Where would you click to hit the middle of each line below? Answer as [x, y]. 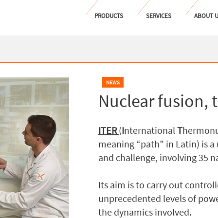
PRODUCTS [109, 16]
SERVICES [159, 16]
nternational [151, 130]
